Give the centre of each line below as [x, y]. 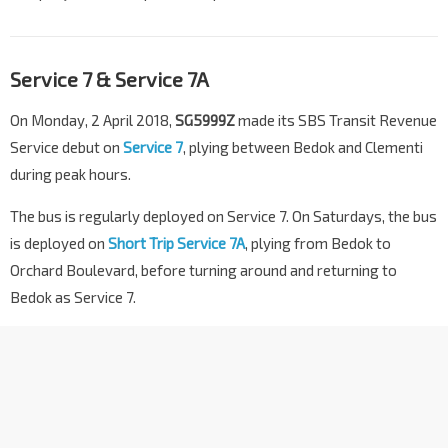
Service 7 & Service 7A [109, 78]
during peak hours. [70, 173]
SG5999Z [205, 119]
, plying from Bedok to [318, 242]
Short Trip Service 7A [176, 242]
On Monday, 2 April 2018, [92, 119]
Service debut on [66, 146]
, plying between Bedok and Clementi [303, 146]
